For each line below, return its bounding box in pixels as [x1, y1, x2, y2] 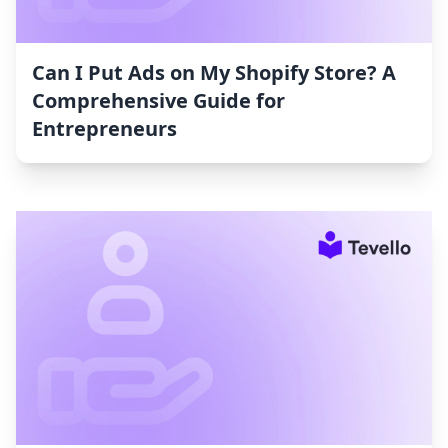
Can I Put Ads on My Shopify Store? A [32, 59, 396, 87]
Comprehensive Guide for [32, 87, 285, 115]
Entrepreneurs [32, 115, 177, 143]
